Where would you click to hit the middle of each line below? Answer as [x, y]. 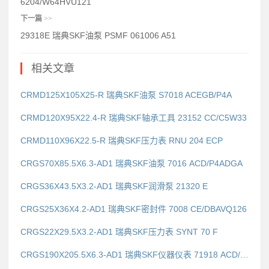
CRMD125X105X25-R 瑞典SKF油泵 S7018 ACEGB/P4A [126, 95]
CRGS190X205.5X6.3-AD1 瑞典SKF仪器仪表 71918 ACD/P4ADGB [244, 255]
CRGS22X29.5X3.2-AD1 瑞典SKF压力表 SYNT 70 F [119, 232]
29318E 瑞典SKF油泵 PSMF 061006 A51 [98, 36]
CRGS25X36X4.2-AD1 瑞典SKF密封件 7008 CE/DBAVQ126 [134, 209]
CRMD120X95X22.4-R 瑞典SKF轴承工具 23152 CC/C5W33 [134, 118]
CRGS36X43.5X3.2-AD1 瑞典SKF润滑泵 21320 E [114, 186]
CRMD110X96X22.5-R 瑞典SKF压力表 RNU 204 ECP [122, 141]
